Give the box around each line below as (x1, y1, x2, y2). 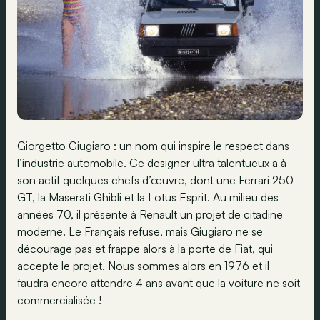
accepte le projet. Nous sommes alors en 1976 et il (17, 258, 269, 273)
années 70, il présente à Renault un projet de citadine (17, 206, 283, 221)
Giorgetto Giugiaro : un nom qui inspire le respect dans (17, 138, 289, 153)
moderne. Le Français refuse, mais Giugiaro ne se (17, 224, 263, 239)
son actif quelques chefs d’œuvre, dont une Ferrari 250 (17, 172, 294, 187)
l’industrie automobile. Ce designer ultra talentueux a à (17, 155, 286, 170)
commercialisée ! (17, 292, 101, 307)
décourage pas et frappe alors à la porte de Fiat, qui (17, 241, 273, 256)
